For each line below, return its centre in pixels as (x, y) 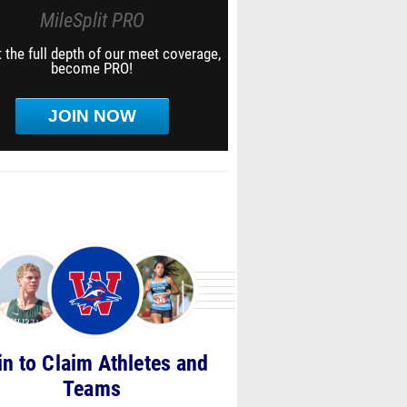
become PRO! (92, 68)
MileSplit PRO (92, 20)
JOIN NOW (92, 116)
